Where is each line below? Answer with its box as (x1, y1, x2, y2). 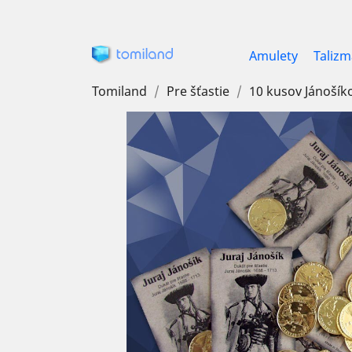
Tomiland (92, 82, 147, 100)
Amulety (249, 47, 298, 64)
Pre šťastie (167, 82, 229, 100)
